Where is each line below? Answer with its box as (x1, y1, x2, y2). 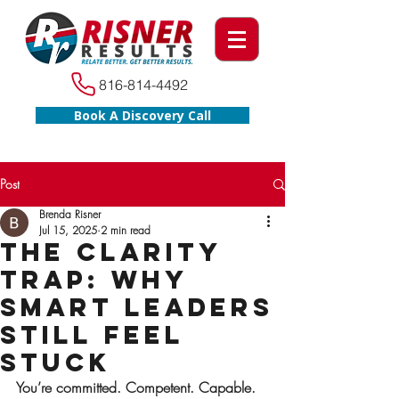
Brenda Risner (39, 207, 101, 222)
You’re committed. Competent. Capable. (16, 378, 256, 397)
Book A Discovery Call (74, 107, 211, 124)
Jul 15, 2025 (39, 223, 97, 238)
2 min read (101, 223, 151, 238)
